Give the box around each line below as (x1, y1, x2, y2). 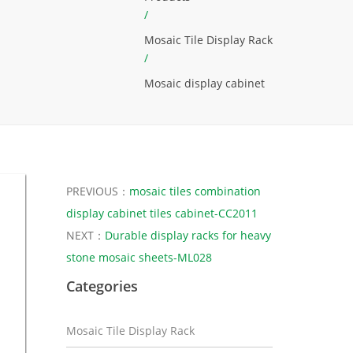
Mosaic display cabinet (144, 76, 265, 91)
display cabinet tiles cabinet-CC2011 (65, 205, 258, 221)
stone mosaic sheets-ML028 (65, 249, 212, 265)
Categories (65, 276, 138, 295)
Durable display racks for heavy (104, 227, 271, 243)
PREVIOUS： (65, 183, 129, 199)
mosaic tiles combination (128, 183, 261, 199)
